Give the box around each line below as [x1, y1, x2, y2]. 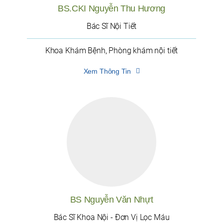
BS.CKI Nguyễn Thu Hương [58, 3, 165, 14]
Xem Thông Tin [83, 67, 131, 76]
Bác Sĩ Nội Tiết [86, 21, 137, 31]
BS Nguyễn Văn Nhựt [70, 195, 153, 205]
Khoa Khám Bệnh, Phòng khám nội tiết [45, 46, 178, 56]
